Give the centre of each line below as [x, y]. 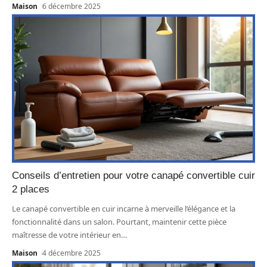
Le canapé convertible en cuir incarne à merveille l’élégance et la [124, 208]
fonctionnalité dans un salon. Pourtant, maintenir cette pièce [119, 221]
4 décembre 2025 [72, 253]
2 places [31, 189]
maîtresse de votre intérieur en [66, 235]
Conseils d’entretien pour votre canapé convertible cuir [133, 175]
